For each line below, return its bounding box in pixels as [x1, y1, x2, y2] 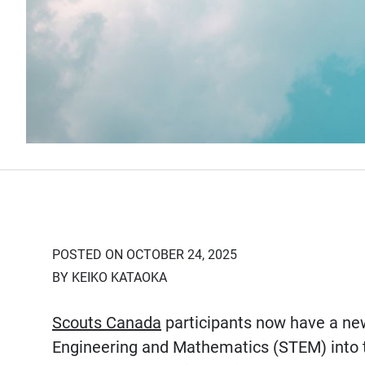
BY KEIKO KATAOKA [52, 270, 167, 285]
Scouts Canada [52, 313, 161, 332]
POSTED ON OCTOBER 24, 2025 [52, 247, 237, 262]
